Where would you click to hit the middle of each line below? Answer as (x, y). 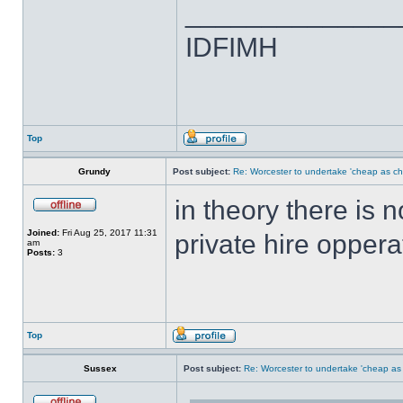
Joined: (43, 233)
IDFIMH (232, 47)
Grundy (94, 171)
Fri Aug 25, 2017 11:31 (108, 233)
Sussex (100, 368)
